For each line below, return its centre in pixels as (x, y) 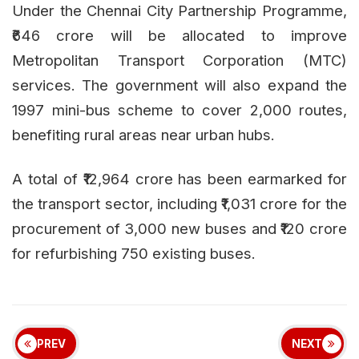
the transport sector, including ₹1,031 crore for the (179, 204)
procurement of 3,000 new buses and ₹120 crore (179, 229)
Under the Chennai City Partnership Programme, (179, 11)
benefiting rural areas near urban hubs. (143, 135)
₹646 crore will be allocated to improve (179, 36)
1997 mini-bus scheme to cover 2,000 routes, (179, 110)
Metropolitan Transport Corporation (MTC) (179, 61)
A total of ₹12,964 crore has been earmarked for (179, 179)
